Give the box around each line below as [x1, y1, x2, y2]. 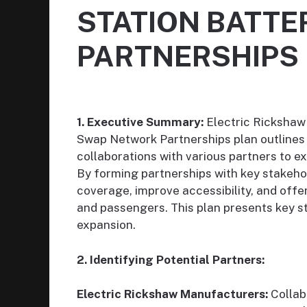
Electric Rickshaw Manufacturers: [77, 287, 268, 302]
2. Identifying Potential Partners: [77, 252, 265, 267]
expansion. [77, 218, 136, 232]
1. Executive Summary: [77, 115, 204, 130]
